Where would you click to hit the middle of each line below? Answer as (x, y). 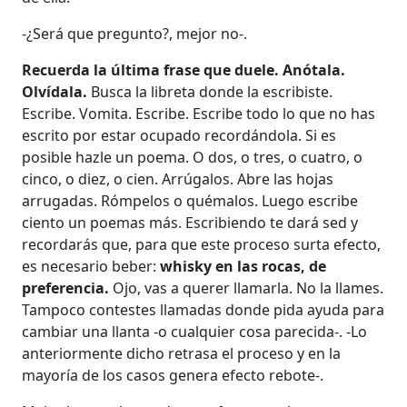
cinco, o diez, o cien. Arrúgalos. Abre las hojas (178, 179)
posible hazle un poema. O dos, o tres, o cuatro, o (193, 157)
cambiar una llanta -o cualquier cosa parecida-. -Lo (195, 332)
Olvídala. (57, 92)
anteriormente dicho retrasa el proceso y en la (182, 353)
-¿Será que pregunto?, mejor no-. (135, 34)
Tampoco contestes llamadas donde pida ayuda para (203, 310)
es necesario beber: (91, 266)
